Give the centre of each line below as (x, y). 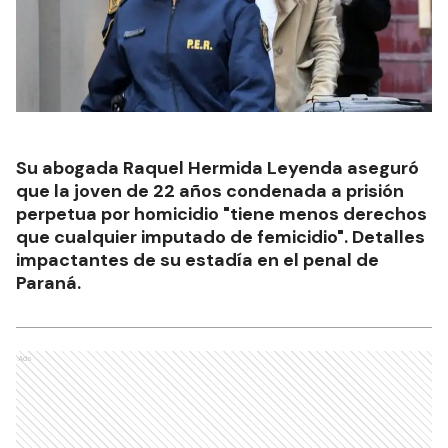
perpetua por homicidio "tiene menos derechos (221, 213)
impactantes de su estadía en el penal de (197, 259)
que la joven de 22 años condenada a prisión (210, 190)
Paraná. (48, 282)
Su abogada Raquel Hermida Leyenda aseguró (217, 167)
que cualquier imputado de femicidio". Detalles (220, 236)
